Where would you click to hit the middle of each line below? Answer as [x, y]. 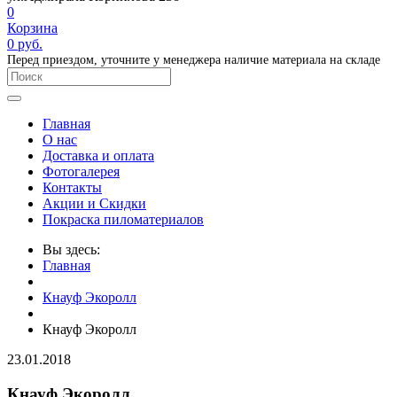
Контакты [72, 187]
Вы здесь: [71, 249]
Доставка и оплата [98, 156]
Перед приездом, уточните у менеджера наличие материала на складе [194, 59]
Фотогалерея [81, 171]
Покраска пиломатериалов [123, 219]
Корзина [32, 28]
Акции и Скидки [94, 203]
